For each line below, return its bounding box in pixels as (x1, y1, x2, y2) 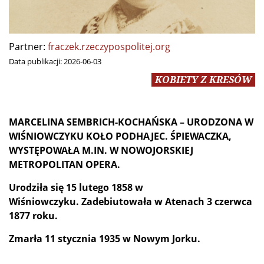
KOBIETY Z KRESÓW (155, 72, 252, 86)
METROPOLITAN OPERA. (9, 157, 120, 171)
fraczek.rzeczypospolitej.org (48, 39, 170, 53)
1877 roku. (9, 209, 58, 222)
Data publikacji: (9, 55, 64, 67)
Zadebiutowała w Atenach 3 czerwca (81, 194, 252, 208)
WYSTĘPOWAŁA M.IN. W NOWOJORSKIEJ (9, 143, 193, 157)
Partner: (9, 39, 45, 53)
